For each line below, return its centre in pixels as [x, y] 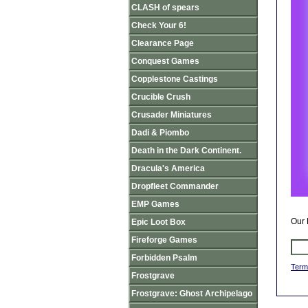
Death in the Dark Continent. [186, 151]
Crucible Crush [161, 97]
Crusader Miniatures [172, 115]
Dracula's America [168, 168]
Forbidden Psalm [164, 258]
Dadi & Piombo [160, 133]
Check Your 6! [159, 25]
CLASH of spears [165, 8]
